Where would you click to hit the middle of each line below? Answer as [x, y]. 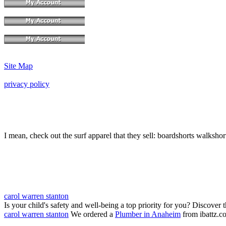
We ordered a [92, 214]
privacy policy [27, 84]
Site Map [18, 66]
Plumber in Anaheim [148, 214]
